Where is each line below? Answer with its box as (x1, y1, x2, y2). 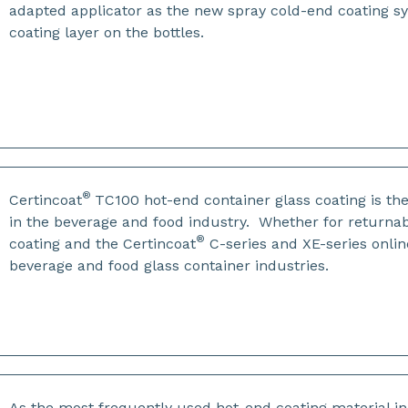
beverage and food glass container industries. (9, 257, 334, 274)
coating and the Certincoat (9, 235, 197, 252)
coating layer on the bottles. (9, 24, 205, 41)
